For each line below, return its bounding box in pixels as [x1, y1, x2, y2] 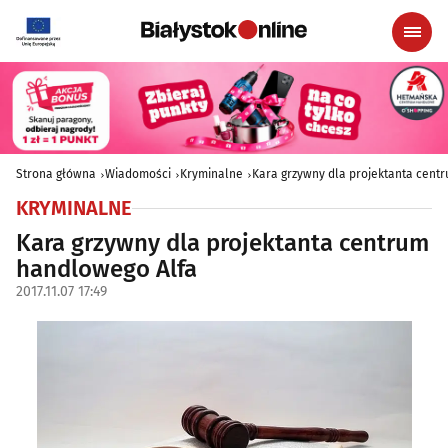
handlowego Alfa [16, 255, 197, 284]
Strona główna [16, 167, 96, 182]
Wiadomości [105, 167, 171, 182]
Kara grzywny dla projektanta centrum [16, 229, 429, 258]
